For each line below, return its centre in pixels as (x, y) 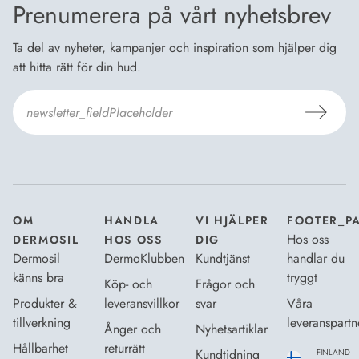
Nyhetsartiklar (232, 329)
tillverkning (42, 323)
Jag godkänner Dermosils (86, 150)
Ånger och (133, 329)
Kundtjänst (223, 258)
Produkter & (45, 303)
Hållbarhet (40, 348)
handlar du (316, 258)
